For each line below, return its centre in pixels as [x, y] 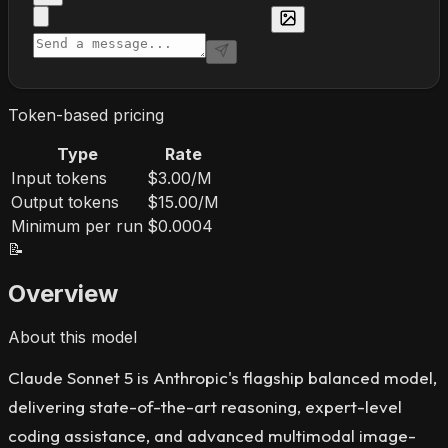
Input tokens [59, 177]
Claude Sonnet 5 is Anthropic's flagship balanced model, [222, 378]
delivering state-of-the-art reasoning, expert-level [205, 407]
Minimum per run [77, 225]
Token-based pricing [86, 114]
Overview [63, 293]
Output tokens [65, 201]
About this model [72, 337]
